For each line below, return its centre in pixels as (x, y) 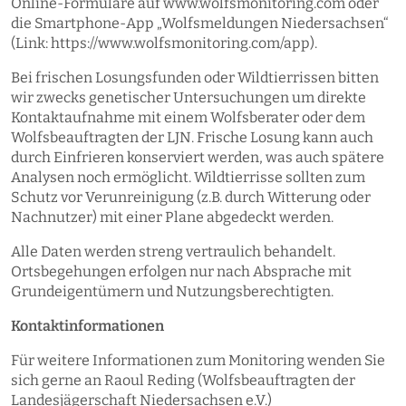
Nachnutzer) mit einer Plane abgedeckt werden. (172, 217)
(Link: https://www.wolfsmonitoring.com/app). (164, 43)
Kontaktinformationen (87, 325)
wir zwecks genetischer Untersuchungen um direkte (188, 97)
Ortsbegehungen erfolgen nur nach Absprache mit (181, 271)
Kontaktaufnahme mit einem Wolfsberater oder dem (188, 117)
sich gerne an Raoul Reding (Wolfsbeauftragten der (183, 380)
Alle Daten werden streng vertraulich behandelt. (173, 251)
